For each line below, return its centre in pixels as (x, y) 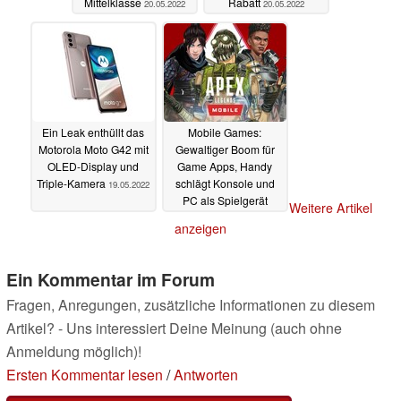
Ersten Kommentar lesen (85, 374)
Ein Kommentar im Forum (111, 279)
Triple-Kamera (73, 183)
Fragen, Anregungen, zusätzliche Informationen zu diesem (191, 304)
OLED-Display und (93, 166)
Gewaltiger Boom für (225, 149)
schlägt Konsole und (225, 183)
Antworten (206, 374)
